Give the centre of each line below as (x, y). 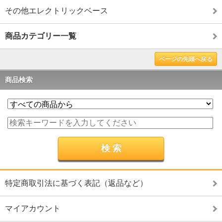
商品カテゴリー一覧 (41, 36)
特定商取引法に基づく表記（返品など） (76, 183)
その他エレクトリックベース (56, 11)
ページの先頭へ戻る (186, 59)
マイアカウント (33, 209)
